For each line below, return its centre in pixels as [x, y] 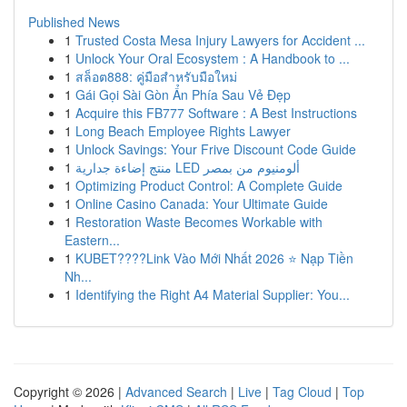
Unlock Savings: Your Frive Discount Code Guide [216, 149]
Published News [74, 22]
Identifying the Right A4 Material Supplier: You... [213, 294]
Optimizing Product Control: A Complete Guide [209, 185]
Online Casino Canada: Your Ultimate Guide [202, 203]
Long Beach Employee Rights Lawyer [183, 131]
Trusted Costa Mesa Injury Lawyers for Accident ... [220, 40]
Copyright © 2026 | [69, 392]
